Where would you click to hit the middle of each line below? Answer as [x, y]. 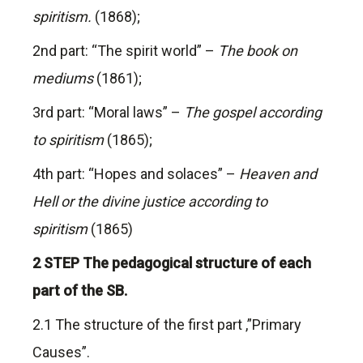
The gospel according [253, 113]
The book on [256, 51]
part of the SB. [80, 291]
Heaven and [278, 174]
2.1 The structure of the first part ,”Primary [167, 325]
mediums [64, 79]
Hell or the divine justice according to [150, 202]
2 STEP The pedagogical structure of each [172, 263]
